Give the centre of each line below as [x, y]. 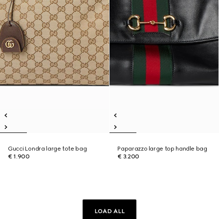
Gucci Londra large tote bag [47, 149]
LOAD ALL [109, 211]
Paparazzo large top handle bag [162, 149]
